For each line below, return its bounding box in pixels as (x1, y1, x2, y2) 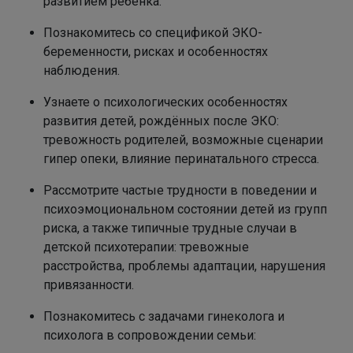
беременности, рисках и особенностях (43, 43, 268, 59)
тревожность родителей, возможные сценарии (43, 132, 323, 147)
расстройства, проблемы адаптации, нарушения (43, 258, 325, 273)
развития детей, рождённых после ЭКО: (43, 113, 279, 128)
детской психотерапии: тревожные (43, 239, 249, 255)
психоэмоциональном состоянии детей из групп (43, 201, 327, 217)
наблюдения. (43, 62, 120, 78)
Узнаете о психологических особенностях (43, 94, 288, 110)
